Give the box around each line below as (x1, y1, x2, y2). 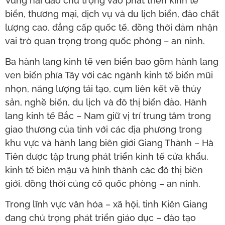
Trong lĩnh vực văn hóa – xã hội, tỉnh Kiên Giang (5, 199, 207, 210)
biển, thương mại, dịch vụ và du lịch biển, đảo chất (5, 8, 219, 19)
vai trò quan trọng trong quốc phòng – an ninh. (5, 35, 205, 46)
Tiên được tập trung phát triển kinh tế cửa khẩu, (5, 151, 208, 162)
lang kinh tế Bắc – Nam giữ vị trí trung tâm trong (5, 110, 211, 122)
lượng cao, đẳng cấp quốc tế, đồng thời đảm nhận (5, 22, 218, 33)
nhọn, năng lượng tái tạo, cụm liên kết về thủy (5, 83, 201, 94)
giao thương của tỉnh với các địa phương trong (5, 124, 202, 135)
